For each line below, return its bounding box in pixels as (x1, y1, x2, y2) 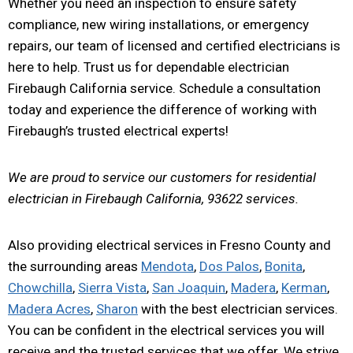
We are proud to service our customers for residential (8, 169, 316, 185)
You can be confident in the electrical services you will (8, 321, 325, 338)
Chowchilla (8, 279, 72, 295)
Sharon (96, 300, 138, 317)
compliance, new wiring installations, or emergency (8, 16, 309, 32)
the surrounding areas (8, 258, 141, 274)
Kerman (281, 279, 327, 295)
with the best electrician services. (138, 300, 338, 317)
